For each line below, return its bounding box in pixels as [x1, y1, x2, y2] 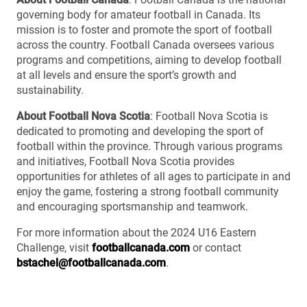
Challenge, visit [16, 241, 92, 254]
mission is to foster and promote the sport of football [16, 23, 272, 36]
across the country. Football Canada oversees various [16, 38, 274, 51]
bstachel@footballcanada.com [16, 256, 166, 269]
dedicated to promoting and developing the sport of [16, 124, 264, 138]
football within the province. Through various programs [16, 139, 282, 153]
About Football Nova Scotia [16, 109, 150, 123]
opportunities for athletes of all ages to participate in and [16, 169, 291, 183]
